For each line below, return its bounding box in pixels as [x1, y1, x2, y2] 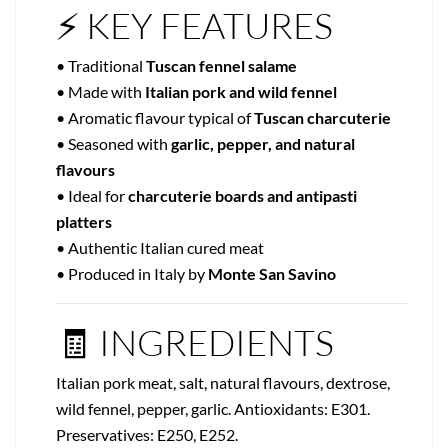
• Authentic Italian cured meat [56, 238, 264, 258]
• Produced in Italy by [56, 264, 208, 284]
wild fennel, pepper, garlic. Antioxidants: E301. [56, 399, 370, 419]
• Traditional [56, 56, 146, 76]
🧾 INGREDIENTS [56, 320, 334, 365]
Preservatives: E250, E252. [56, 425, 238, 445]
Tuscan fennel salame [146, 56, 297, 76]
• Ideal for [56, 186, 128, 206]
